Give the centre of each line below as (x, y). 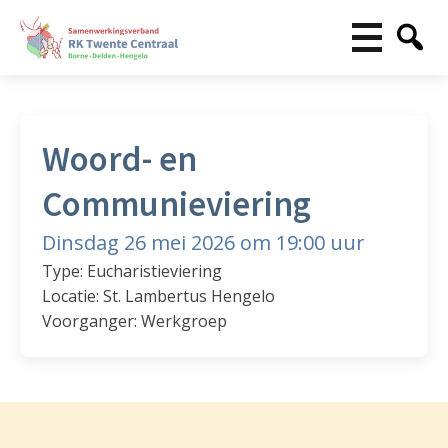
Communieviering (177, 204)
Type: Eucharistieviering (132, 271)
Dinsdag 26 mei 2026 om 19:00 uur (204, 243)
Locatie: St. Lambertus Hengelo (159, 296)
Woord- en (120, 159)
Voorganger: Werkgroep (135, 321)
